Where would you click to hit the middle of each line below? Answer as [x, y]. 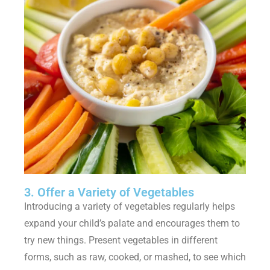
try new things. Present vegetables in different [121, 240]
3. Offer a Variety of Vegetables [109, 193]
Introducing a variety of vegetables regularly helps [130, 207]
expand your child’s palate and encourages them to [132, 224]
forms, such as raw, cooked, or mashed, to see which [135, 257]
